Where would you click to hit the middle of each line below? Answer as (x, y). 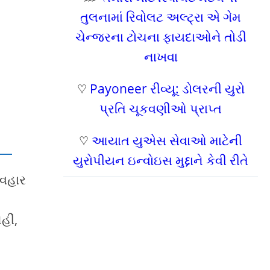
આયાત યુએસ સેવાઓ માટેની (167, 140)
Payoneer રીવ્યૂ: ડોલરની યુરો (167, 89)
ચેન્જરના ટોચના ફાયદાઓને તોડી (161, 37)
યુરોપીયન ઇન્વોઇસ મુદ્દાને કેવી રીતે (161, 160)
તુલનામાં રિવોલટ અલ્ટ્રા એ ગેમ (161, 17)
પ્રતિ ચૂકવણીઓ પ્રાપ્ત (161, 108)
